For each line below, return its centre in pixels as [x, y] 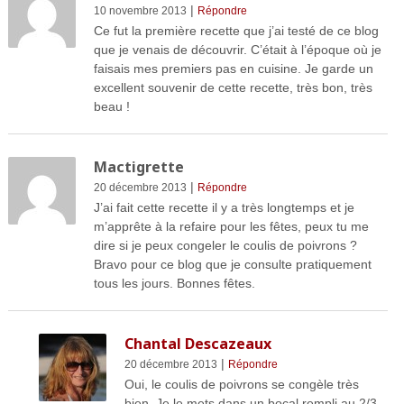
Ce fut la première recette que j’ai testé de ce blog [236, 31]
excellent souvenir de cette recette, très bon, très [233, 88]
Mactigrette [138, 167]
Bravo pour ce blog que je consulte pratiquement [232, 265]
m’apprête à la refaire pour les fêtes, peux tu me [231, 227]
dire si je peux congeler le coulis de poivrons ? [225, 246]
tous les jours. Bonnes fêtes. [174, 284]
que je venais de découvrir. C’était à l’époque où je [237, 50]
